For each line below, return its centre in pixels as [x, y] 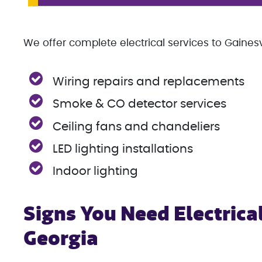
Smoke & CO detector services [140, 104]
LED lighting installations [123, 149]
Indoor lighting [96, 171]
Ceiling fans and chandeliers [137, 127]
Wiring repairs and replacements [149, 82]
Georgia [61, 239]
